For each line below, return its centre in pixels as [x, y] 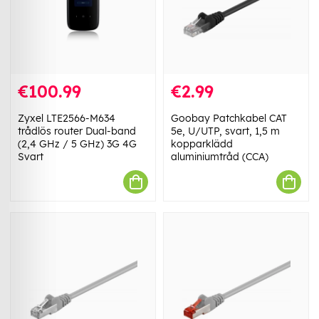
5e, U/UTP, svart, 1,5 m [225, 131]
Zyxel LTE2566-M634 [67, 119]
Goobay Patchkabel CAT [229, 119]
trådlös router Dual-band [77, 131]
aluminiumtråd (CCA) [220, 157]
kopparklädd [202, 144]
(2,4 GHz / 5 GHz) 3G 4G [77, 144]
